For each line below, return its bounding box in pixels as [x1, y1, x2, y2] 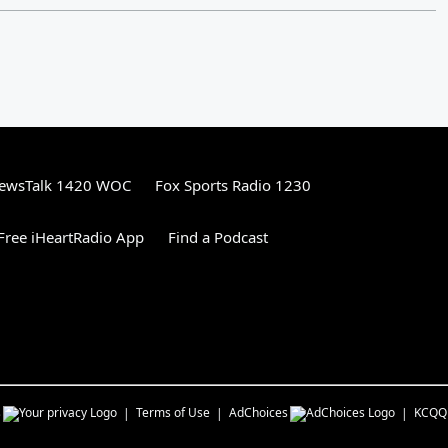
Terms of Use [136, 403, 210, 421]
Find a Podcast [168, 226, 268, 247]
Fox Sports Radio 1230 [155, 174, 311, 195]
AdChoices [229, 403, 288, 421]
